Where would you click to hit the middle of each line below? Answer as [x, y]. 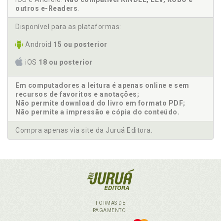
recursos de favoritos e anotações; [77, 94]
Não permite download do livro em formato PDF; [100, 103]
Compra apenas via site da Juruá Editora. [84, 130]
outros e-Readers [46, 8]
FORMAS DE [110, 203]
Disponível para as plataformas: [68, 27]
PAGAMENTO [110, 210]
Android [39, 44]
